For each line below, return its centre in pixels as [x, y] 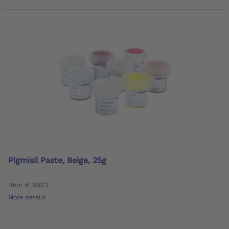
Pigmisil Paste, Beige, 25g [57, 160]
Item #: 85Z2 [28, 185]
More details [27, 197]
